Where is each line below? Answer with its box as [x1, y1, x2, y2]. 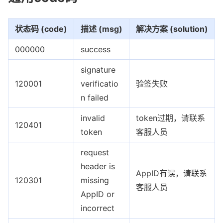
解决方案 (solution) [136, 23, 208, 34]
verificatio [81, 78, 118, 89]
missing [81, 175, 109, 185]
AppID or [81, 189, 114, 199]
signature [81, 64, 115, 75]
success [81, 44, 111, 54]
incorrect [81, 203, 114, 213]
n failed [81, 92, 109, 103]
